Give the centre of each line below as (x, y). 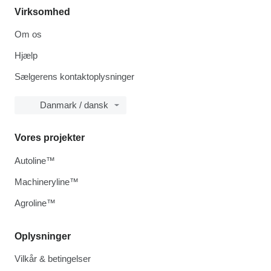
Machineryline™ (47, 182)
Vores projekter (50, 138)
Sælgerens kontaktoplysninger (74, 77)
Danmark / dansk (74, 105)
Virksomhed (42, 12)
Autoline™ (35, 161)
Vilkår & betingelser (53, 259)
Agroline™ (35, 203)
